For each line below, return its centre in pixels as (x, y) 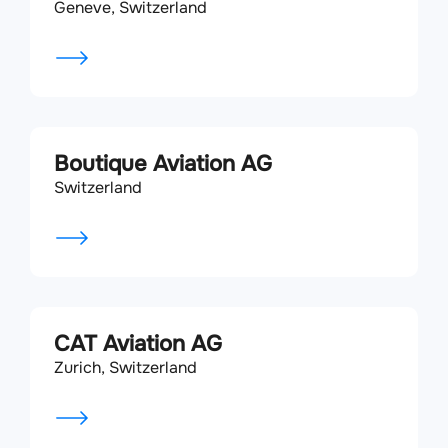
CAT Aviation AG (138, 344)
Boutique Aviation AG (163, 164)
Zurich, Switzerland (125, 367)
